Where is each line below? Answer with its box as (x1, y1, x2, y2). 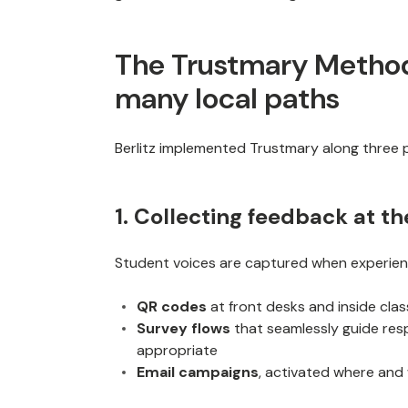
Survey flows (137, 319, 230, 338)
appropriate (137, 341, 218, 360)
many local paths (115, 79, 340, 117)
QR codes (137, 297, 207, 316)
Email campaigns (137, 362, 259, 382)
